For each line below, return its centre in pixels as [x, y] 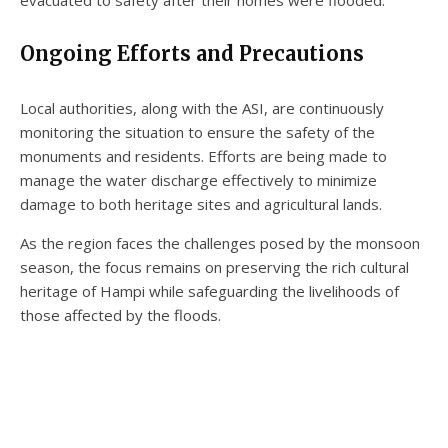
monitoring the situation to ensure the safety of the [197, 131]
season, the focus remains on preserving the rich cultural [214, 266]
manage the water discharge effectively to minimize [198, 179]
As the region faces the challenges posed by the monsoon [220, 242]
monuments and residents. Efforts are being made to [203, 155]
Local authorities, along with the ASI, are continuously [202, 107]
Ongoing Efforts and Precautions [192, 53]
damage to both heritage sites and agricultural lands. [201, 203]
